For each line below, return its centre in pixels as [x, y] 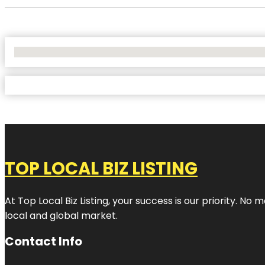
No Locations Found [53, 51]
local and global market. [62, 215]
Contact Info [43, 241]
